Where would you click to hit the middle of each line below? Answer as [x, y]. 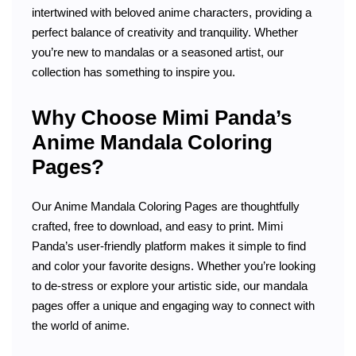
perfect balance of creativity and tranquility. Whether [165, 32]
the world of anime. [81, 325]
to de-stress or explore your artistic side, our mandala [170, 285]
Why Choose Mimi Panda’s [162, 118]
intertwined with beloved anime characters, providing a [172, 12]
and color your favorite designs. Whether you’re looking [174, 265]
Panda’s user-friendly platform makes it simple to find [169, 246]
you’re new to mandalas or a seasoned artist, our [158, 52]
